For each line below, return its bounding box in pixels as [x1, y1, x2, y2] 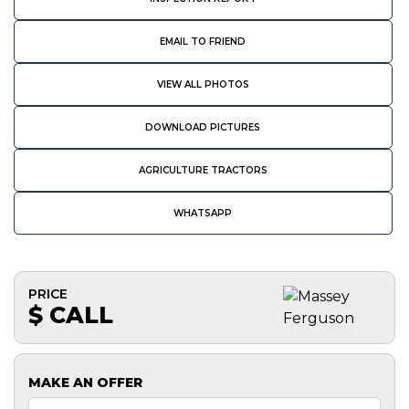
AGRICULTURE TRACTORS [138, 163, 267, 176]
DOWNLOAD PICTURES [145, 121, 261, 133]
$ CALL [28, 300, 113, 329]
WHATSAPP [173, 206, 233, 219]
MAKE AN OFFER [28, 373, 142, 391]
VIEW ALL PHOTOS [156, 78, 249, 90]
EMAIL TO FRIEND [160, 35, 246, 47]
